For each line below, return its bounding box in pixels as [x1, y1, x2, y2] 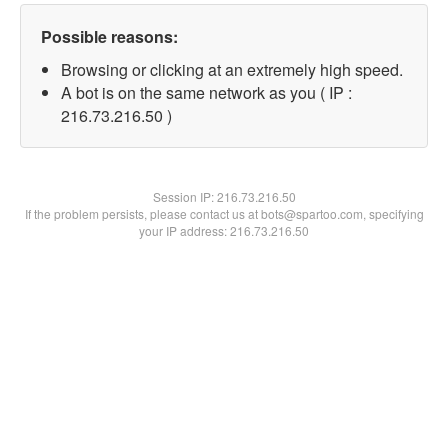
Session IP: [152, 188, 217, 205]
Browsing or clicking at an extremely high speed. [61, 58, 403, 81]
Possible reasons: [41, 25, 178, 48]
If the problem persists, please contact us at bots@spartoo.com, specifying [24, 205, 424, 222]
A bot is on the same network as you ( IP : [61, 81, 352, 104]
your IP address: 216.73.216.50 [139, 222, 309, 239]
